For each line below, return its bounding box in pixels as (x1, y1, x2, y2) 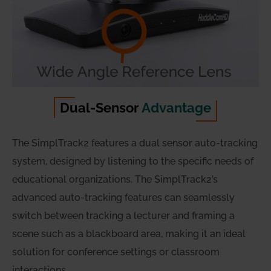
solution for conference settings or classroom (12, 246, 220, 258)
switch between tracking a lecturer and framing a (12, 210, 235, 222)
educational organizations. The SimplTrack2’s (12, 174, 218, 186)
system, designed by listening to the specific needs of (12, 155, 253, 168)
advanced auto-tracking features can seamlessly (12, 192, 235, 204)
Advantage (142, 100, 211, 116)
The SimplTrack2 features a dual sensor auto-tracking (12, 137, 258, 149)
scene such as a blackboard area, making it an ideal (12, 228, 246, 240)
